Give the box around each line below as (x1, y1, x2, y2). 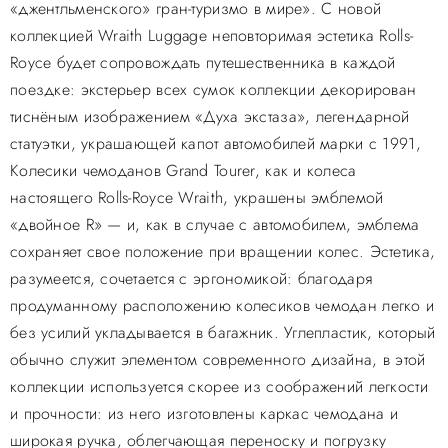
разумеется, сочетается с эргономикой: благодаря (10, 268, 373, 289)
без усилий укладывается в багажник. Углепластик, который (10, 322, 436, 343)
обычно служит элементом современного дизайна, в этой (10, 349, 426, 370)
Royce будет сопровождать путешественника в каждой (10, 52, 396, 73)
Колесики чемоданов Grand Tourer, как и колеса (10, 160, 357, 181)
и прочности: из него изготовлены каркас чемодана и (10, 403, 398, 424)
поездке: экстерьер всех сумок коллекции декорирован (10, 79, 417, 100)
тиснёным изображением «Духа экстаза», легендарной (10, 106, 410, 127)
